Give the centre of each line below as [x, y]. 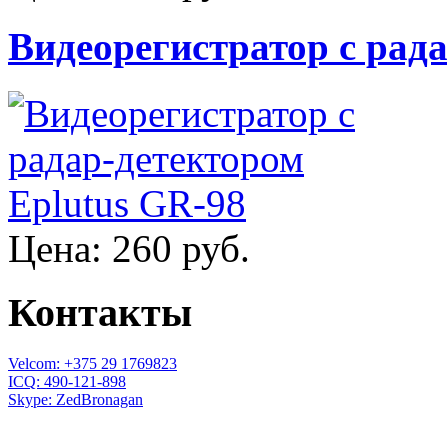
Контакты [100, 313]
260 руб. [181, 248]
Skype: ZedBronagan [75, 400]
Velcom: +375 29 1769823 [92, 364]
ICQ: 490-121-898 [67, 382]
